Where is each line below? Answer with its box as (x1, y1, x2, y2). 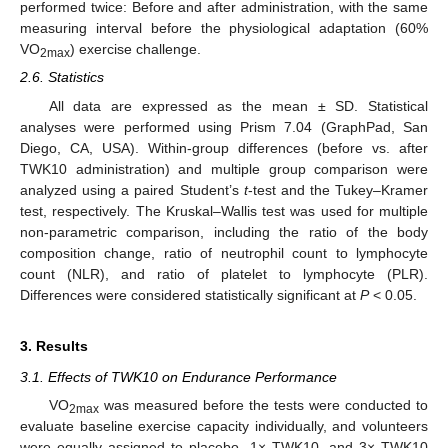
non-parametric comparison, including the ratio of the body (20, 223, 428, 240)
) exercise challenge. (70, 41, 201, 58)
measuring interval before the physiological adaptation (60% (20, 20, 428, 37)
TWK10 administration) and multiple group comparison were (20, 160, 428, 177)
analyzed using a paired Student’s (20, 181, 244, 198)
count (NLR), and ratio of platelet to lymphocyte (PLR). (20, 265, 428, 282)
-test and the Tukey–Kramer (247, 181, 428, 198)
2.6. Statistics (20, 69, 104, 86)
